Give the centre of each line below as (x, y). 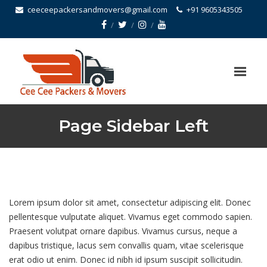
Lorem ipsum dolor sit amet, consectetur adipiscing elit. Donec (130, 202)
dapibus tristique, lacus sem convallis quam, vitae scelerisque (126, 245)
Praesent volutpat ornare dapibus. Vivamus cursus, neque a (123, 231)
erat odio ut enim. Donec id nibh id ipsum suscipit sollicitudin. (126, 260)
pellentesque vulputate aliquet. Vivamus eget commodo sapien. (131, 217)
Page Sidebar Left (133, 126)
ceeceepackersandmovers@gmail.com (97, 10)
